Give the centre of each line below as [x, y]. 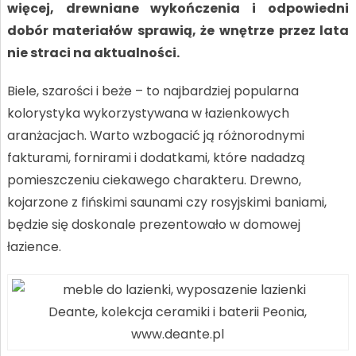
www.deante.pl [178, 334]
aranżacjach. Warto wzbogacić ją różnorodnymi [155, 135]
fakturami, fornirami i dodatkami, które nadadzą [156, 158]
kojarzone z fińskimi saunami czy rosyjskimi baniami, [166, 202]
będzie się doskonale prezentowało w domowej [153, 224]
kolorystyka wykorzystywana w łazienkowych [148, 113]
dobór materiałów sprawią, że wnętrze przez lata [178, 31]
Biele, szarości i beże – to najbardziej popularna [153, 91]
